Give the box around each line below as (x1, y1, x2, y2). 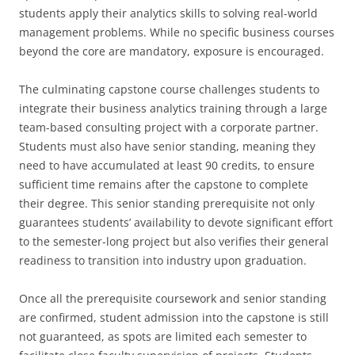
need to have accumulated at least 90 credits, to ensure (19, 158, 315, 173)
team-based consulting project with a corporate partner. (19, 120, 319, 135)
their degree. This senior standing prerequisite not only (19, 196, 315, 211)
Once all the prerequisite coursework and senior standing (19, 291, 326, 306)
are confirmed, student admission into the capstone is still (19, 310, 329, 325)
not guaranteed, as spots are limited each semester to (19, 329, 307, 344)
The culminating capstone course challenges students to (19, 82, 319, 97)
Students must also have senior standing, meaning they (19, 139, 315, 154)
